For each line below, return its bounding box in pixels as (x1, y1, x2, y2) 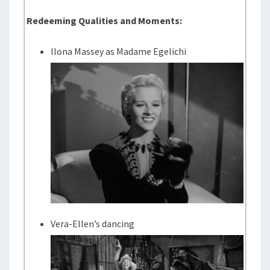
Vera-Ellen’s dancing (51, 217, 135, 230)
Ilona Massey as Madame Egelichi (51, 45, 187, 58)
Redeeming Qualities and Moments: (27, 14, 183, 27)
